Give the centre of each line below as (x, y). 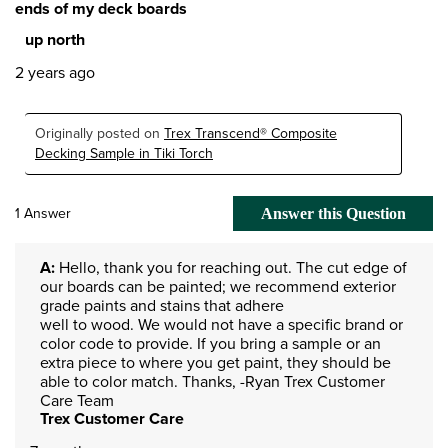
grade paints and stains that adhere (162, 305)
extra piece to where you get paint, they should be (215, 362)
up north (55, 39)
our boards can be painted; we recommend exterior (218, 286)
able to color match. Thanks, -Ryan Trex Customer (212, 381)
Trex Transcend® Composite (250, 133)
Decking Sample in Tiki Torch (124, 153)
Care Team (77, 400)
